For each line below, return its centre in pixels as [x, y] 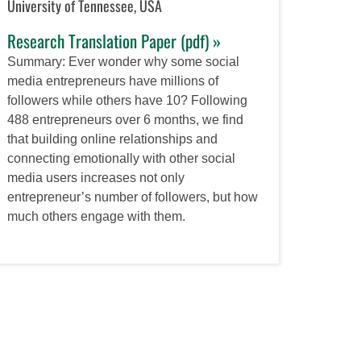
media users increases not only [95, 177]
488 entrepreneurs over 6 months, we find [125, 119]
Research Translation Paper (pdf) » [114, 40]
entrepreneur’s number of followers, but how [132, 197]
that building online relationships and [112, 139]
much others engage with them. [96, 216]
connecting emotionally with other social [121, 158]
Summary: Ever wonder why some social [123, 61]
